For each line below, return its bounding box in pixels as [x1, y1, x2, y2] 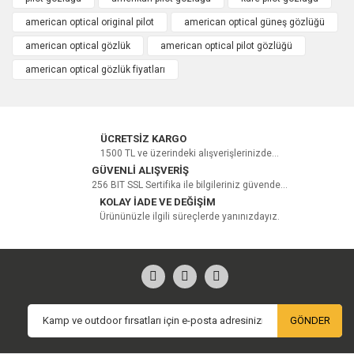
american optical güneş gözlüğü [184, 16, 325, 28]
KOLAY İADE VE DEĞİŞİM [99, 196, 216, 209]
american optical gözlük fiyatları [25, 63, 165, 75]
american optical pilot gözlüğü [160, 40, 292, 51]
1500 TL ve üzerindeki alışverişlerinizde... [100, 148, 279, 160]
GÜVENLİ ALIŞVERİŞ [91, 164, 189, 177]
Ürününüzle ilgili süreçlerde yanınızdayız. [99, 211, 280, 223]
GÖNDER [289, 314, 330, 327]
